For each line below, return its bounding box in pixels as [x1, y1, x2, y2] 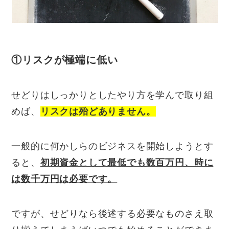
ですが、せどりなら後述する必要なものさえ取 [11, 208, 214, 219]
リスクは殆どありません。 [40, 106, 156, 117]
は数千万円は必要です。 [11, 173, 118, 184]
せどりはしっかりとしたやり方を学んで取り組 [11, 89, 214, 100]
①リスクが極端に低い [11, 54, 118, 65]
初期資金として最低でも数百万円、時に [40, 157, 214, 168]
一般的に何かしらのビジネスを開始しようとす [11, 141, 214, 151]
